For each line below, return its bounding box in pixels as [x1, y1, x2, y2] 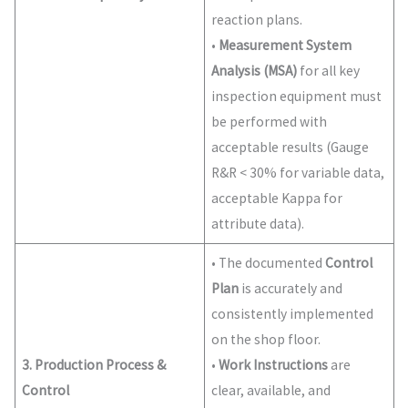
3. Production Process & [22, 356, 167, 374]
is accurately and [239, 280, 343, 298]
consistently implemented [211, 305, 374, 323]
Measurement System [219, 36, 352, 55]
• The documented [211, 254, 326, 272]
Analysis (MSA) [211, 62, 298, 80]
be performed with [211, 113, 328, 131]
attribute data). [211, 215, 305, 233]
